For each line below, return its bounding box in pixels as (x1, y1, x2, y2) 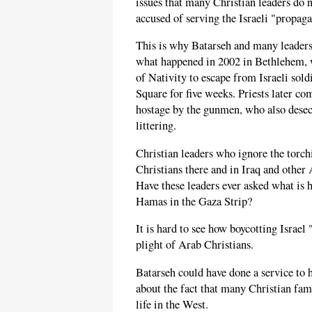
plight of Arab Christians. (136, 237, 253, 253)
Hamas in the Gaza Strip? (136, 193, 252, 209)
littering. (136, 118, 176, 134)
